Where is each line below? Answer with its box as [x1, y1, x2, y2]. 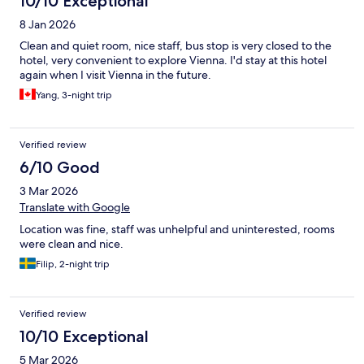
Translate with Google [19, 200, 130, 215]
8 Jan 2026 [19, 17, 76, 32]
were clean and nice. [19, 236, 123, 252]
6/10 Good [19, 158, 100, 178]
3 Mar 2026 [19, 184, 78, 199]
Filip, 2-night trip [36, 258, 110, 271]
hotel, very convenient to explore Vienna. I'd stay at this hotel [19, 53, 327, 68]
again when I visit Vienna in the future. [19, 67, 211, 83]
